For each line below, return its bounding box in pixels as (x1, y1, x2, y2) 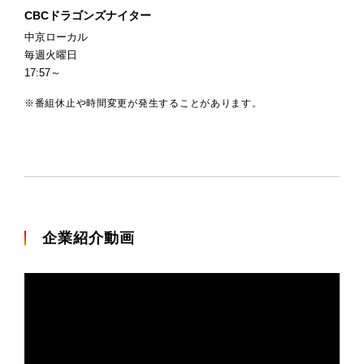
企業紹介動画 (42, 229, 136, 246)
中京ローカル (24, 30, 88, 43)
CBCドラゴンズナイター (24, 8, 151, 22)
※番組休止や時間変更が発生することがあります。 (24, 97, 262, 109)
